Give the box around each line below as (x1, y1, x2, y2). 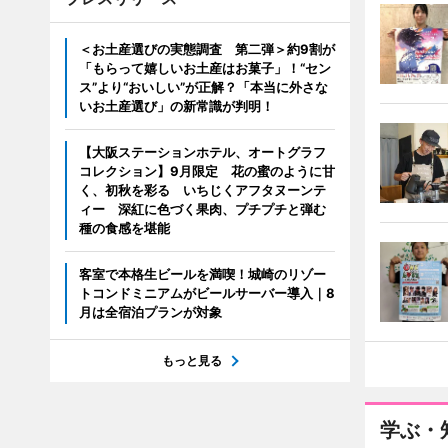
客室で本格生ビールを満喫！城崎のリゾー (78, 265, 326, 282)
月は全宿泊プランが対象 (78, 303, 222, 320)
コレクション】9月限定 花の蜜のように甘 (78, 162, 335, 179)
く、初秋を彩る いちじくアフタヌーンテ (78, 181, 326, 198)
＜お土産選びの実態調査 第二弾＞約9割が (78, 40, 335, 57)
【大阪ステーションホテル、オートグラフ (78, 143, 326, 160)
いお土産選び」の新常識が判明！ (78, 97, 274, 114)
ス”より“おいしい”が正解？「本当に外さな (78, 78, 328, 95)
